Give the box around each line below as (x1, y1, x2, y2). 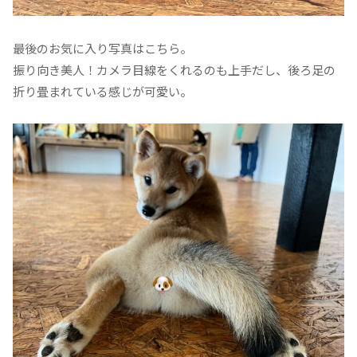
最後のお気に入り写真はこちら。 (13, 40, 192, 57)
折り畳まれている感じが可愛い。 (13, 83, 192, 100)
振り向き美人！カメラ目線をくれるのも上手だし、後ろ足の (13, 61, 335, 79)
